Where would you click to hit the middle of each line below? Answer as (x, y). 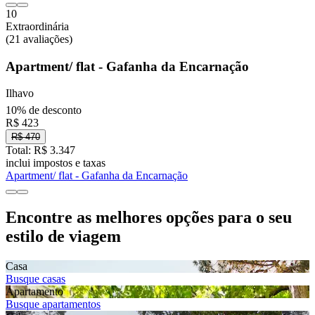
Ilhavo (20, 94)
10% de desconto (44, 110)
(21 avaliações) (39, 39)
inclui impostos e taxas (56, 162)
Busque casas (36, 279)
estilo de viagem (63, 237)
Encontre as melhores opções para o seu (149, 218)
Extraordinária (37, 26)
